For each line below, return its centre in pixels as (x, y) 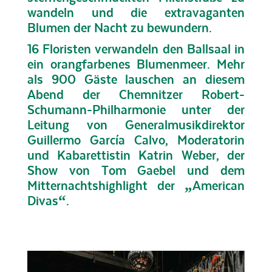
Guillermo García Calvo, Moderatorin (136, 140)
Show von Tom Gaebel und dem (136, 170)
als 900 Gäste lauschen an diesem (136, 79)
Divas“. (48, 201)
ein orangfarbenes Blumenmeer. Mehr (136, 64)
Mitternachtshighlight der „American (136, 185)
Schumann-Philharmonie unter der (136, 110)
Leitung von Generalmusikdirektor (136, 125)
